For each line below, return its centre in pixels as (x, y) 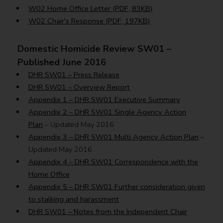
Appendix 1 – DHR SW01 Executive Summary (104, 100)
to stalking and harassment (73, 199)
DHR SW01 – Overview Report (79, 87)
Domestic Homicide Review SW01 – (94, 49)
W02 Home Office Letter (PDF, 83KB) (90, 8)
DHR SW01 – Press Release (74, 75)
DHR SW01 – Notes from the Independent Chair (108, 212)
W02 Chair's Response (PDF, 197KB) (89, 21)
